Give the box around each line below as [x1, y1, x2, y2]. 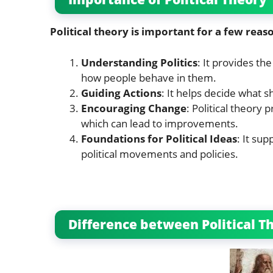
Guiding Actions [81, 85, 161, 100]
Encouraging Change [81, 101, 186, 115]
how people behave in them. [81, 70, 216, 85]
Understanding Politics [81, 55, 197, 69]
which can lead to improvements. [81, 116, 238, 130]
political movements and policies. [81, 146, 238, 161]
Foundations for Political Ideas [81, 131, 237, 146]
